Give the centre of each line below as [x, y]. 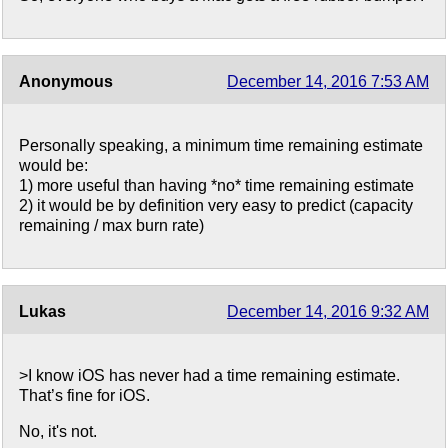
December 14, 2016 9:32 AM [328, 312]
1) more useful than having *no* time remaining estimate [216, 186]
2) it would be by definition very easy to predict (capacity [216, 206]
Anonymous [66, 82]
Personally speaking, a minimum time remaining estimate [221, 146]
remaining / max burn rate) [111, 226]
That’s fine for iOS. [84, 396]
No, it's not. [58, 432]
